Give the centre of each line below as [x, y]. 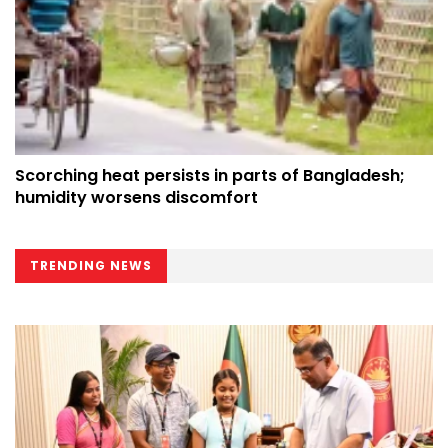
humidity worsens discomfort [136, 197]
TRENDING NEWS [91, 265]
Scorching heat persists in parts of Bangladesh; [210, 175]
